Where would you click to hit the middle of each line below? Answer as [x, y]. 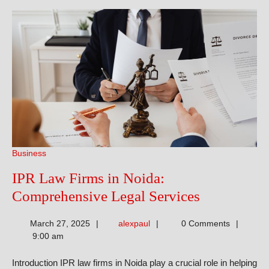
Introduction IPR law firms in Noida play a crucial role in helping [134, 262]
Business [29, 153]
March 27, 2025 [60, 223]
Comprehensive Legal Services [106, 196]
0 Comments [204, 223]
